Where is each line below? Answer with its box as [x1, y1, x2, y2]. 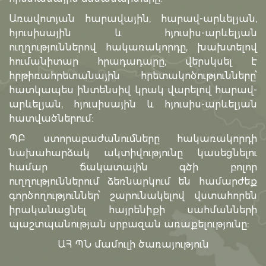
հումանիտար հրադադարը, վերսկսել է [9, 56, 257, 68]
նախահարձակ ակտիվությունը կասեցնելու [9, 147, 257, 159]
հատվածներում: [9, 113, 93, 125]
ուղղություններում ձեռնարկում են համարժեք [9, 176, 257, 188]
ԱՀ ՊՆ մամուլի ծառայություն [57, 239, 209, 251]
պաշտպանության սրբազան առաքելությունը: [9, 218, 249, 230]
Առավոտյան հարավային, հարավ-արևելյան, [9, 13, 257, 25]
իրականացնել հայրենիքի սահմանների [9, 204, 257, 216]
